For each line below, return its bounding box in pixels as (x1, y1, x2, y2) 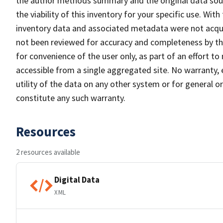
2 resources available (16, 147, 80, 157)
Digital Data (54, 174, 100, 185)
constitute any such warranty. (16, 92, 125, 104)
